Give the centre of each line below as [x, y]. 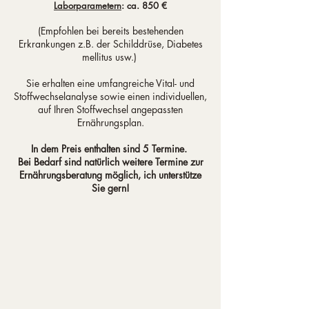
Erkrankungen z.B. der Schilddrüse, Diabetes [110, 44]
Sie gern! [110, 188]
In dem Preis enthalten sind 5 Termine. [110, 149]
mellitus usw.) [110, 57]
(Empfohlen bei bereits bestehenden [110, 31]
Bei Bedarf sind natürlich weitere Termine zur [110, 162]
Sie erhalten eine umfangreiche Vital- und [110, 83]
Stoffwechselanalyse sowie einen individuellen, [110, 96]
